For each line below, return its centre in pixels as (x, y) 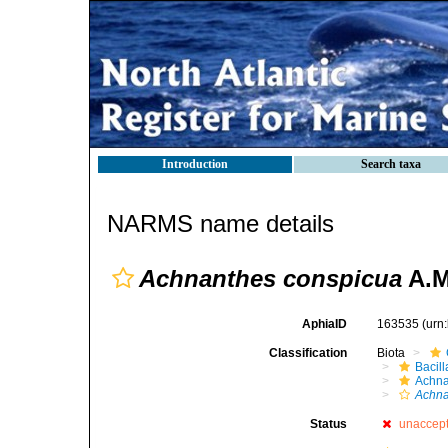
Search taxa (391, 164)
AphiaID (325, 324)
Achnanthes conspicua (270, 278)
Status (329, 424)
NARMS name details (220, 223)
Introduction (195, 164)
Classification (308, 353)
